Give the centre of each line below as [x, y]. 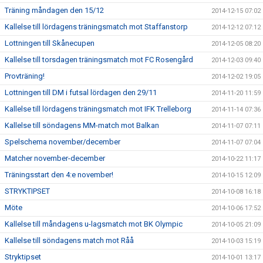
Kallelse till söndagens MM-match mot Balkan [82, 125]
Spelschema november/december [63, 142]
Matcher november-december [55, 158]
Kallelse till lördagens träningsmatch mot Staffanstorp [96, 27]
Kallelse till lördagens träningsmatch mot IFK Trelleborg [98, 109]
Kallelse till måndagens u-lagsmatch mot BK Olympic [94, 224]
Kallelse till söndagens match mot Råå [69, 240]
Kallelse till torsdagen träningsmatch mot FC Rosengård [99, 60]
